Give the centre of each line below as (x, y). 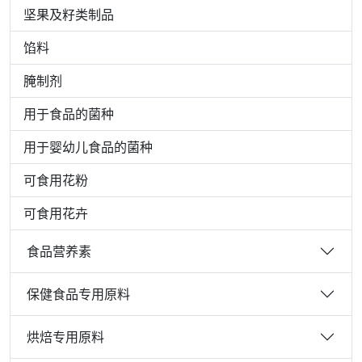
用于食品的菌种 (69, 114)
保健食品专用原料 (78, 294)
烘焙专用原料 (65, 337)
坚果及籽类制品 (69, 15)
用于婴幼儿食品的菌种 (88, 147)
